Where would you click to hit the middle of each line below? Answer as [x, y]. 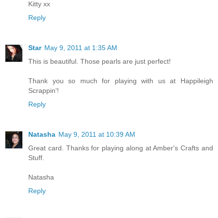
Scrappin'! [44, 90]
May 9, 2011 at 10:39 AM [97, 134]
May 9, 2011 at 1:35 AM [81, 47]
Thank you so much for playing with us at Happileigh [121, 81]
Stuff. [36, 157]
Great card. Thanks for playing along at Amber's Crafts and [121, 148]
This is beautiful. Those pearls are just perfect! [100, 61]
